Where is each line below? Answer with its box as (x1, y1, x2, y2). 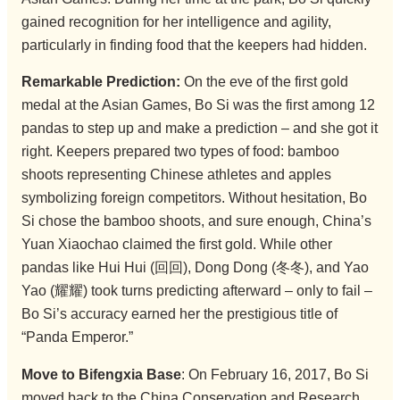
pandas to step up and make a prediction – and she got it (21, 121, 378, 137)
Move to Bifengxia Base (21, 366, 181, 382)
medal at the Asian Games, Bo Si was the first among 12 (21, 97, 375, 113)
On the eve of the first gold (179, 74, 348, 90)
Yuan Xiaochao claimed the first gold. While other (21, 237, 332, 253)
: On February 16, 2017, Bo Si (180, 366, 369, 382)
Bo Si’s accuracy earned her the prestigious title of (21, 306, 337, 322)
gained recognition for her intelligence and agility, (21, 13, 331, 29)
